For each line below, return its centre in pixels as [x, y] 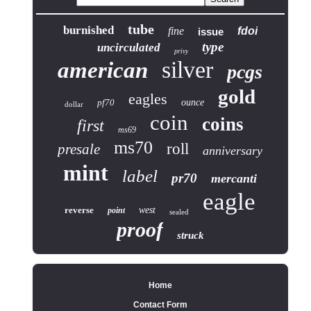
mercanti [234, 178]
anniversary [233, 150]
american [103, 70]
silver [188, 69]
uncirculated [128, 47]
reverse [79, 210]
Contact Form [160, 304]
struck [190, 235]
